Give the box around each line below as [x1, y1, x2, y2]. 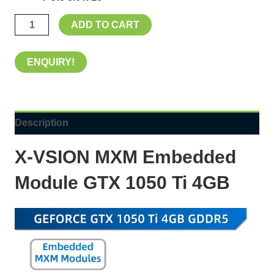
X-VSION [14, 146, 90, 167]
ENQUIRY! [26, 56, 75, 67]
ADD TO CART [70, 20, 139, 31]
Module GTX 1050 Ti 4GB [14, 172, 230, 193]
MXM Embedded [89, 146, 236, 167]
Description [14, 117, 68, 128]
